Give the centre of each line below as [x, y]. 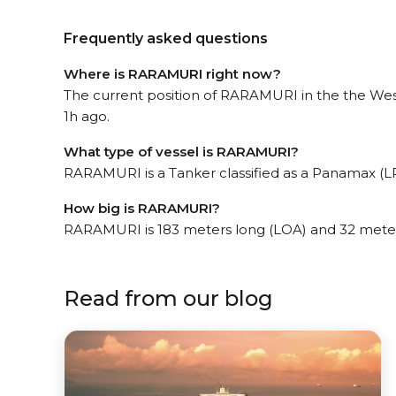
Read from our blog [168, 298]
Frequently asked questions [166, 38]
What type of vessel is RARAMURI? [181, 151]
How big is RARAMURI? [142, 208]
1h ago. [87, 116]
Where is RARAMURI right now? [172, 73]
